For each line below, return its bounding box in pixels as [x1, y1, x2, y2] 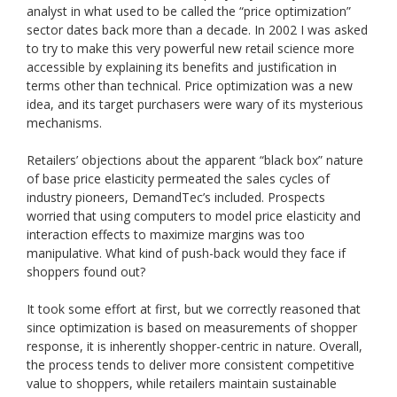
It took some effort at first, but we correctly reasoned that [27, 300, 361, 317]
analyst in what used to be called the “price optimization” [27, 2, 351, 19]
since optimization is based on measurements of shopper [27, 318, 357, 336]
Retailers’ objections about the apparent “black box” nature [27, 151, 363, 168]
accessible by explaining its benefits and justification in [27, 58, 337, 75]
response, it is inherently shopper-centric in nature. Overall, [27, 337, 362, 354]
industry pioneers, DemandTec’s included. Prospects [27, 188, 325, 206]
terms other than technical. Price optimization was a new [27, 76, 353, 94]
